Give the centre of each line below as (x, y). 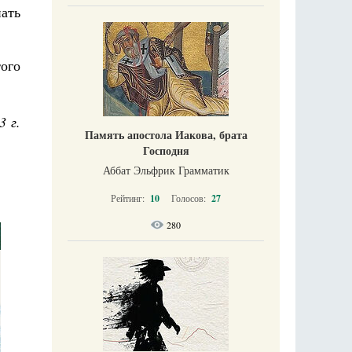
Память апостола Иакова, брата (166, 134)
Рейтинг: (129, 198)
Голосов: (190, 198)
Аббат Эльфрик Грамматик (166, 170)
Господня (166, 150)
